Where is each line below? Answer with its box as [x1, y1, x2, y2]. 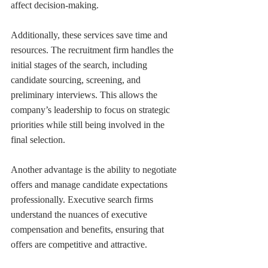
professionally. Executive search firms [11, 194, 156, 205]
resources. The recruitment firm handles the [11, 44, 176, 55]
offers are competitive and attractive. [11, 239, 147, 249]
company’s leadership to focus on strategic [11, 104, 172, 115]
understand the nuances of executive [11, 209, 150, 220]
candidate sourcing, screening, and [11, 74, 143, 85]
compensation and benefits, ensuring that [11, 224, 166, 234]
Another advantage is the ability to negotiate [11, 164, 179, 175]
